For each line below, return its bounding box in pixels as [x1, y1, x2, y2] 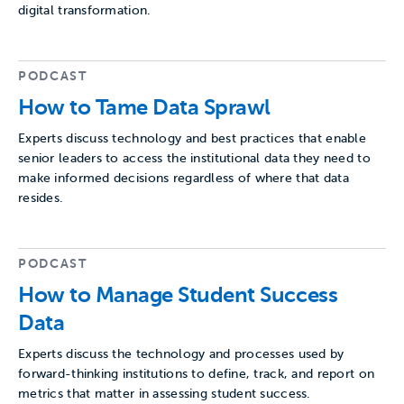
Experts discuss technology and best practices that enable [18, 132, 366, 145]
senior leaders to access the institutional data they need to [18, 151, 371, 165]
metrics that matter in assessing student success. [18, 387, 311, 400]
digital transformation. [18, 4, 151, 17]
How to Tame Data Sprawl [18, 95, 271, 120]
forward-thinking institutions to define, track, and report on [18, 367, 375, 381]
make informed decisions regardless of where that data [18, 171, 349, 185]
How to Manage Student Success [18, 282, 338, 308]
